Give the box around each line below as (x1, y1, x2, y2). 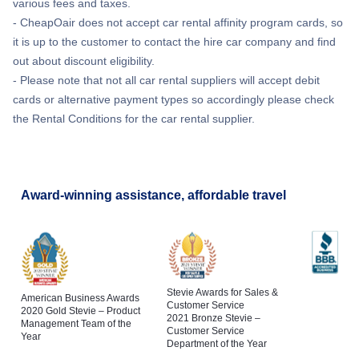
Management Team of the (21, 318, 131, 330)
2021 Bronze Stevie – (166, 313, 260, 325)
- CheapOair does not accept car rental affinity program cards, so (13, 16, 343, 30)
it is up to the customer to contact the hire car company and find (13, 35, 336, 49)
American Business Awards (21, 292, 139, 305)
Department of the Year (166, 338, 267, 350)
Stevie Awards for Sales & (166, 287, 278, 299)
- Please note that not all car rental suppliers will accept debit (13, 74, 320, 87)
